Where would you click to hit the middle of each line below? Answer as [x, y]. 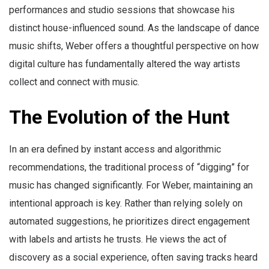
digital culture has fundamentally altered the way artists [125, 64]
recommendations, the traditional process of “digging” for [129, 168]
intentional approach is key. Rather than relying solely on [126, 204]
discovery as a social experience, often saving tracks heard [133, 258]
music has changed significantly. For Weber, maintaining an [131, 186]
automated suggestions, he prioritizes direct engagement [129, 222]
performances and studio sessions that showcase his [122, 10]
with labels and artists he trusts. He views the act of [118, 240]
